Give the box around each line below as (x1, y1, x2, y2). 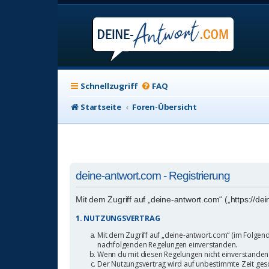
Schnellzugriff (80, 80, 139, 91)
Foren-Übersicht (132, 101, 197, 112)
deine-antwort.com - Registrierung (76, 169, 230, 183)
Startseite (80, 101, 121, 112)
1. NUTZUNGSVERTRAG (76, 213, 160, 223)
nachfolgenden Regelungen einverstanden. (97, 239, 238, 250)
